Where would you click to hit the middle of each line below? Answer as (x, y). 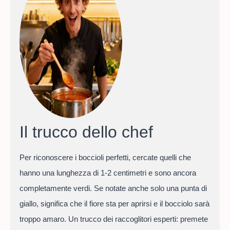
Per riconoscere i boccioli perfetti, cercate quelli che (105, 157)
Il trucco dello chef (86, 132)
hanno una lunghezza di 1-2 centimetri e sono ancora (108, 172)
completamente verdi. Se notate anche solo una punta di (113, 188)
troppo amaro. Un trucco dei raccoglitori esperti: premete (113, 219)
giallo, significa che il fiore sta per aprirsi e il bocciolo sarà (114, 203)
